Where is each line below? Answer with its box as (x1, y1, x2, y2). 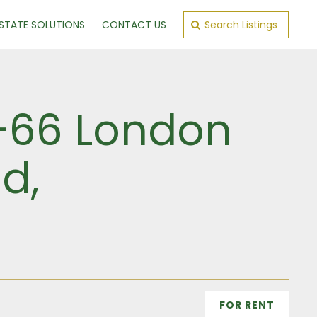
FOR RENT (219, 298, 275, 312)
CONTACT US (102, 18, 166, 32)
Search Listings (204, 18, 277, 32)
